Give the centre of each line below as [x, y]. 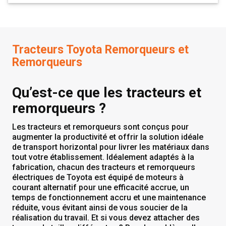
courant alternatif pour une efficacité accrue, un [101, 187]
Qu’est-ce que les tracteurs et [107, 93]
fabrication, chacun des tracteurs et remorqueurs [104, 167]
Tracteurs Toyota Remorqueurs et [100, 50]
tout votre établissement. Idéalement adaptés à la [103, 157]
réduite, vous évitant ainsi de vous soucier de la [100, 208]
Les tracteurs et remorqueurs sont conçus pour [100, 127]
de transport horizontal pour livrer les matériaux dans [111, 147]
